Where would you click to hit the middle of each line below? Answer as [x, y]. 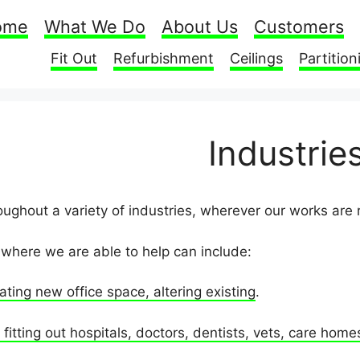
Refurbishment [164, 58]
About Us [200, 26]
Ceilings [256, 58]
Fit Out [74, 58]
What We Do [95, 26]
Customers [299, 26]
